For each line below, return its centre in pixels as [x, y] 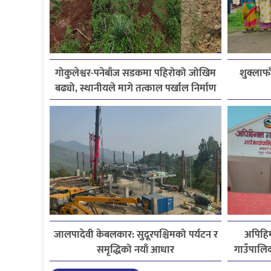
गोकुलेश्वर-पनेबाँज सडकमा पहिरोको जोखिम [136, 73]
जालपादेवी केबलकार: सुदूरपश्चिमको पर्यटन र [135, 234]
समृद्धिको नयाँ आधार [136, 250]
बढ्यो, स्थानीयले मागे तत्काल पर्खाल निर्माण [136, 88]
